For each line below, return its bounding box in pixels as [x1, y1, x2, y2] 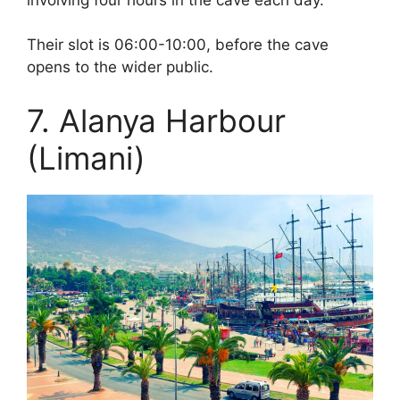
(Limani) [27, 138, 146, 177]
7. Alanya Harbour [27, 101, 286, 139]
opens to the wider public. [27, 58, 213, 77]
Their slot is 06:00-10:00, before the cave [27, 36, 329, 54]
